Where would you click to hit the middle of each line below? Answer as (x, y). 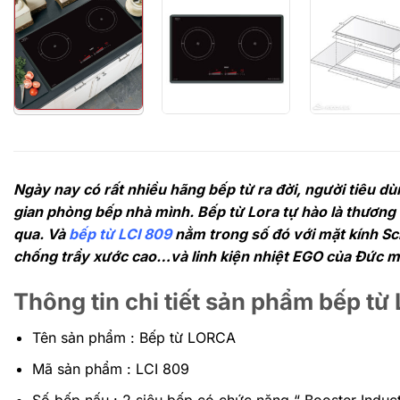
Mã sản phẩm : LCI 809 (110, 369)
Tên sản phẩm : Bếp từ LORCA (133, 338)
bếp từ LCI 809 (120, 233)
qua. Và (41, 233)
